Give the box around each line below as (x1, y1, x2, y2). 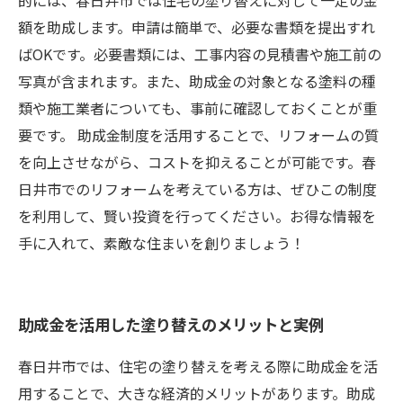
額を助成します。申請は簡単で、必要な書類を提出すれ (18, 16, 375, 38)
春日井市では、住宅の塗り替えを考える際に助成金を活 (18, 355, 378, 377)
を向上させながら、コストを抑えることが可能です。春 (18, 151, 376, 173)
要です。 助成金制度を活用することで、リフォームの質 (18, 124, 379, 146)
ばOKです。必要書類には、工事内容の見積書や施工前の (18, 43, 381, 65)
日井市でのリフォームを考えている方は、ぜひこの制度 (18, 178, 377, 200)
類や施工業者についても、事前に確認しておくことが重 (18, 97, 377, 119)
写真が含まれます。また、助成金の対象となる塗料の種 (18, 70, 376, 92)
